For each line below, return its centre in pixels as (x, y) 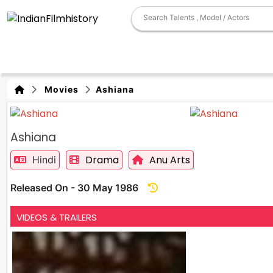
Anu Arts (170, 160)
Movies (59, 89)
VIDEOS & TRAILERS (57, 217)
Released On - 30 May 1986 (79, 187)
